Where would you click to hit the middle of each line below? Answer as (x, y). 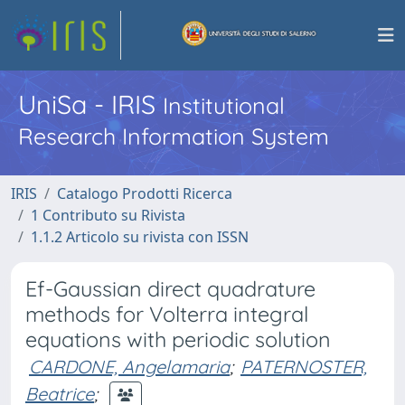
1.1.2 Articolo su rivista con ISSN (140, 237)
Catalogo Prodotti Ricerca (145, 193)
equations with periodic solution (178, 339)
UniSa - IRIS (90, 104)
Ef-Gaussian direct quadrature (170, 289)
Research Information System (174, 136)
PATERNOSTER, (304, 367)
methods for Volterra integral (167, 314)
